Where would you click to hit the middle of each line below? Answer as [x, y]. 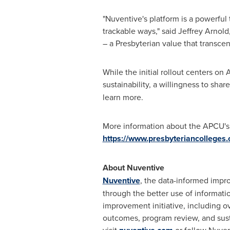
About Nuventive [133, 168]
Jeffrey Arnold [203, 31]
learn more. [123, 97]
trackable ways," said [140, 31]
